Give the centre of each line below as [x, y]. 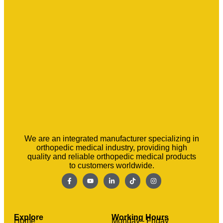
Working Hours [140, 218]
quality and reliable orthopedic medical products [111, 156]
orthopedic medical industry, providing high [111, 147]
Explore [29, 218]
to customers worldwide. [111, 165]
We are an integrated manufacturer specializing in [111, 138]
